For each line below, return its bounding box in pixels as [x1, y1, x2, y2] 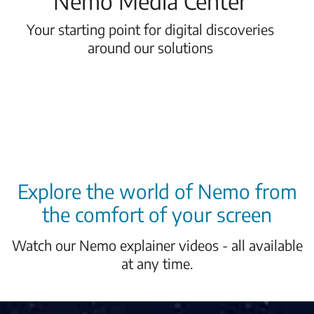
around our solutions [87, 39, 213, 56]
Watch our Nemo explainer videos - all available [11, 236, 303, 254]
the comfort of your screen [42, 202, 272, 226]
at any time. [121, 254, 193, 272]
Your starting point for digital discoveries [26, 20, 274, 38]
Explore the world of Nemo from [17, 179, 297, 203]
